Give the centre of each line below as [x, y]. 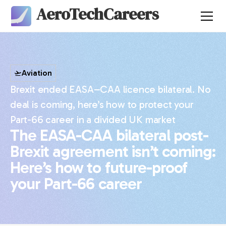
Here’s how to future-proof [99, 167]
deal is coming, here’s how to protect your [102, 104]
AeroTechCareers [98, 14]
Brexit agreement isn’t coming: [113, 151]
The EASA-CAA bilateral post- [109, 135]
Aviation [37, 73]
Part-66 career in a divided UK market [93, 120]
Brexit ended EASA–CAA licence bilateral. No [110, 89]
